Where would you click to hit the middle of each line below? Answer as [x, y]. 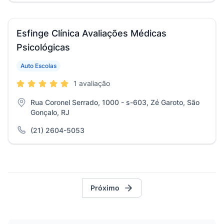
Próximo [105, 188]
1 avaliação [92, 83]
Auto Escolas [38, 66]
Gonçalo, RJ [50, 112]
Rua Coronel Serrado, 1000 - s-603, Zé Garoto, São [115, 102]
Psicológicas [43, 47]
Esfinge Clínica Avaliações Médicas [91, 33]
